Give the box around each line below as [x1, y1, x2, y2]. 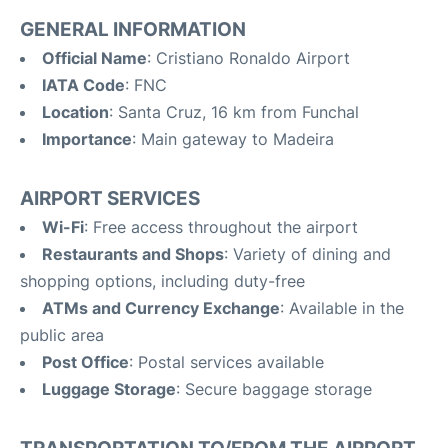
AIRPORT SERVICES [20, 187, 200, 210]
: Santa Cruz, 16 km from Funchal [109, 102, 359, 122]
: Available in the [280, 298, 404, 318]
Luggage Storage [42, 379, 176, 399]
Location [42, 102, 109, 122]
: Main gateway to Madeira [132, 129, 334, 149]
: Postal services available [129, 352, 324, 372]
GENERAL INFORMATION [20, 18, 246, 41]
